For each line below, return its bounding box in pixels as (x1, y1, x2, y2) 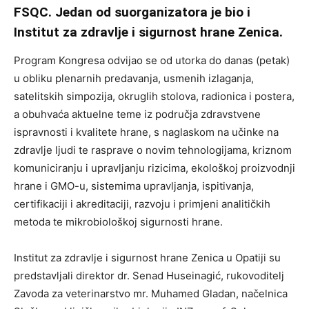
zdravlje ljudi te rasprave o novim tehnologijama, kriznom (14, 143, 292, 157)
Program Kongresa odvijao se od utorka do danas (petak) (14, 53, 290, 67)
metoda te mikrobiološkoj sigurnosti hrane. (14, 215, 223, 228)
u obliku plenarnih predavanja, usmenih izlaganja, (14, 71, 254, 85)
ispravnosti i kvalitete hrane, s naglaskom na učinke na (14, 125, 279, 139)
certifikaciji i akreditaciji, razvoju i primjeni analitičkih (14, 197, 270, 210)
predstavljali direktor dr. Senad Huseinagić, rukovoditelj (14, 268, 284, 282)
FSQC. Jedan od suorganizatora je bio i (14, 3, 250, 20)
